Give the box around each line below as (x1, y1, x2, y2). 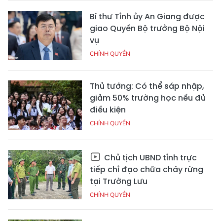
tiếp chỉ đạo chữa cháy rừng (90, 164, 203, 176)
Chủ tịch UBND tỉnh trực (102, 152, 197, 164)
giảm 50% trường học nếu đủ (90, 92, 206, 104)
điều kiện (90, 104, 126, 116)
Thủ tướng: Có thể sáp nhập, (90, 80, 204, 92)
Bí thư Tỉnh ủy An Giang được (90, 11, 205, 23)
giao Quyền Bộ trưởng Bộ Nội (90, 23, 205, 35)
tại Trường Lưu (90, 176, 147, 187)
